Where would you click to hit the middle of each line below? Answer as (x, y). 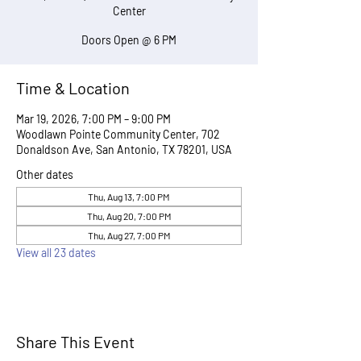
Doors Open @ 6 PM (129, 40)
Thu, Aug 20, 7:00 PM (129, 216)
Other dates (45, 174)
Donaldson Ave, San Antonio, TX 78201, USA (124, 149)
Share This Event (75, 342)
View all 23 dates (56, 253)
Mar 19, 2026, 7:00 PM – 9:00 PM (93, 119)
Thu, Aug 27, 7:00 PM (129, 235)
